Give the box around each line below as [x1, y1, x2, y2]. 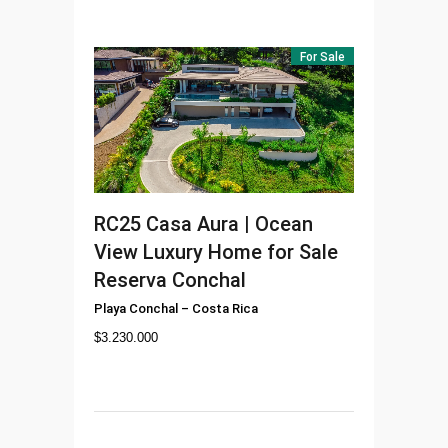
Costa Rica [192, 301, 258, 317]
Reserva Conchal [94, 268, 246, 293]
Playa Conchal [94, 301, 178, 317]
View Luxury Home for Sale [94, 240, 338, 265]
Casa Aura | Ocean [146, 212, 313, 237]
